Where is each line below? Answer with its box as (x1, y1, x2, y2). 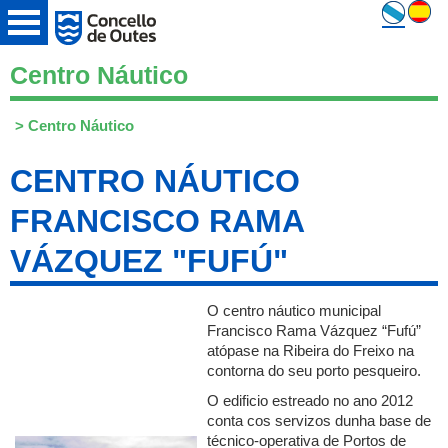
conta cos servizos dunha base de (207, 412, 431, 429)
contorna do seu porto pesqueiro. (207, 362, 421, 379)
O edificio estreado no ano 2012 (207, 392, 413, 409)
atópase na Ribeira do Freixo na (207, 342, 414, 359)
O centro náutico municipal (207, 302, 381, 319)
